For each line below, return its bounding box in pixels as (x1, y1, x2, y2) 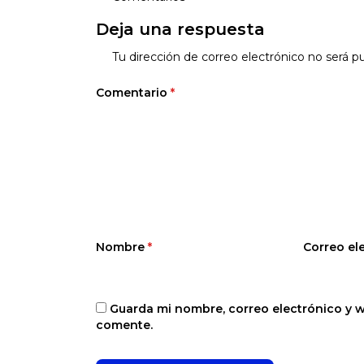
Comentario (96, 85, 171, 100)
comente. (96, 318, 153, 332)
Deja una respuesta (96, 19, 265, 39)
